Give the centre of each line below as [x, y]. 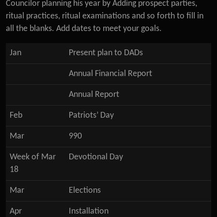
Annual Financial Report [110, 74]
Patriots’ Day [91, 116]
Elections [85, 191]
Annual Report [94, 95]
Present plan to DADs [106, 53]
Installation [89, 211]
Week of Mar [33, 157]
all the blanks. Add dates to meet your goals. [84, 29]
